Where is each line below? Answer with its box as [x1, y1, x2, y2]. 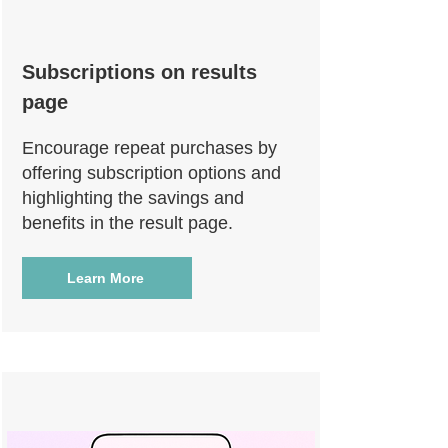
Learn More [66, 270, 144, 286]
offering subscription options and [22, 163, 281, 183]
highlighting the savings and [22, 188, 244, 208]
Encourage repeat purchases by [22, 138, 277, 158]
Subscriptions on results [22, 61, 257, 83]
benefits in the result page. [22, 213, 233, 233]
